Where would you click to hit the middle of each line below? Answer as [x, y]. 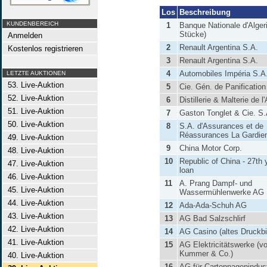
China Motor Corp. [211, 148]
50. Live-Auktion [33, 124]
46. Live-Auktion [33, 177]
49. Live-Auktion [33, 137]
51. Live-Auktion [33, 111]
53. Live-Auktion [33, 85]
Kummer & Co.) [206, 254]
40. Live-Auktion [33, 255]
